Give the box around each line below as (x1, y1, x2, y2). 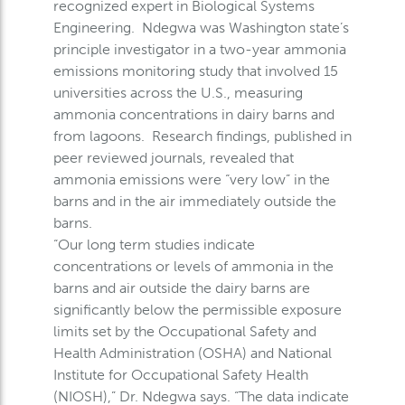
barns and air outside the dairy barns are (52, 278, 310, 297)
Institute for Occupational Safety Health (52, 365, 308, 383)
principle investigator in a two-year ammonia (52, 40, 346, 58)
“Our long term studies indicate (52, 235, 255, 253)
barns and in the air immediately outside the (52, 192, 336, 210)
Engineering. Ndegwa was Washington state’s (52, 18, 349, 36)
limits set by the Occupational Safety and (52, 322, 316, 340)
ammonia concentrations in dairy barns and (52, 105, 334, 123)
